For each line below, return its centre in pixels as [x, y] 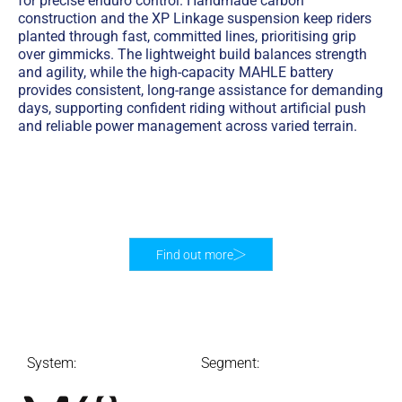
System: [52, 363]
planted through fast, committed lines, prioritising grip [187, 37]
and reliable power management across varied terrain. [188, 127]
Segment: [230, 363]
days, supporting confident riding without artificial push [192, 109]
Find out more [195, 254]
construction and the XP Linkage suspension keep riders [195, 19]
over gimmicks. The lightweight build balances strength [192, 55]
